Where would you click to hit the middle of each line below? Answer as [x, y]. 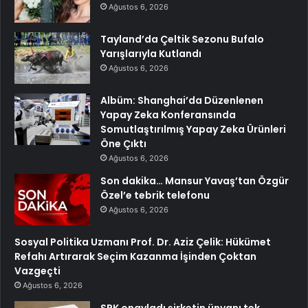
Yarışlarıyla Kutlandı [151, 53]
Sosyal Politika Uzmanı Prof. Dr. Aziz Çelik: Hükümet [143, 242]
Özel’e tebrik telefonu [155, 195]
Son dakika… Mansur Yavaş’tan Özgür [195, 180]
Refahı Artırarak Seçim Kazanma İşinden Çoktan [135, 256]
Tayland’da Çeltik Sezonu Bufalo [182, 39]
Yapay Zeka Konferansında [168, 114]
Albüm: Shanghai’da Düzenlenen [182, 100]
